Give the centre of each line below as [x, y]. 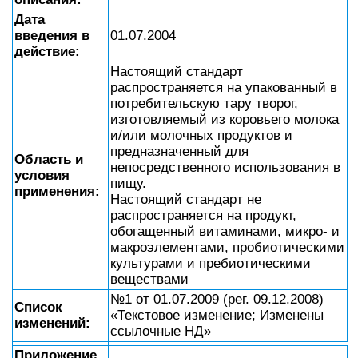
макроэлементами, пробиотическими [227, 247]
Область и [49, 159]
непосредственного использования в [225, 167]
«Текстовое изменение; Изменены [217, 315]
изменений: [52, 323]
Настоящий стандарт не [186, 199]
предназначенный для [179, 151]
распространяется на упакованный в [224, 88]
